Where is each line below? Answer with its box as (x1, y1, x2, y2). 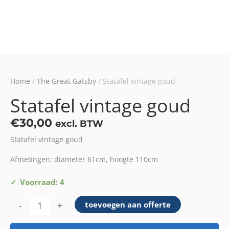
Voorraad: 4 (20, 176, 64, 187)
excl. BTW (55, 118, 103, 129)
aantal (10, 214, 31, 225)
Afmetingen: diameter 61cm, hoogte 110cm (10, 154, 158, 164)
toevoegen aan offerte (85, 199, 171, 210)
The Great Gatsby (37, 76, 96, 86)
